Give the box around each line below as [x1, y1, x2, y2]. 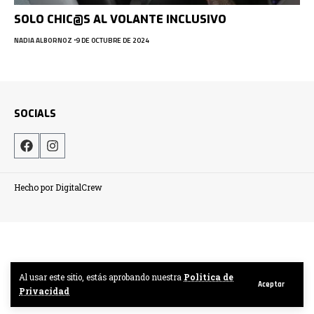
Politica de [184, 272, 233, 282]
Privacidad [19, 286, 69, 296]
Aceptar [258, 279, 285, 289]
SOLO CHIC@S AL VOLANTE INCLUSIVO [14, 11, 226, 27]
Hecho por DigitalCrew [14, 181, 102, 193]
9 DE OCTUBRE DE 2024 [75, 34, 149, 46]
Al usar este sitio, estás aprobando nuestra [19, 272, 184, 282]
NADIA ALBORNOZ [14, 34, 72, 46]
